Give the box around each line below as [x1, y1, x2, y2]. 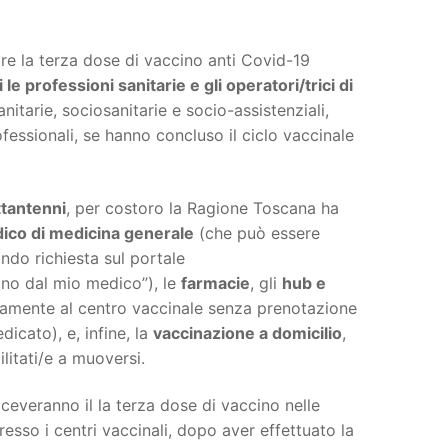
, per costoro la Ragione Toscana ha [66, 197, 339, 218]
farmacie [181, 272, 250, 293]
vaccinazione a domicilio [153, 322, 342, 343]
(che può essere [194, 222, 320, 243]
